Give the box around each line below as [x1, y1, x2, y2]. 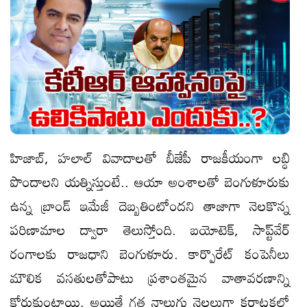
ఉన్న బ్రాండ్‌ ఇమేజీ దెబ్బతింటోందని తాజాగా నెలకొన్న [10, 191, 290, 219]
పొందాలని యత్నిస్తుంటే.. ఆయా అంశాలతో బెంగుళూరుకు [10, 167, 290, 195]
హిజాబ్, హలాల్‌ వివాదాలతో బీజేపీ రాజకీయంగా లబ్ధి [10, 143, 290, 171]
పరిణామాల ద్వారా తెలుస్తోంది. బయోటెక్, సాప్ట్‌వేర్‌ [10, 215, 290, 243]
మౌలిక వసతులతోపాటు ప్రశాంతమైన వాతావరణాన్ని [10, 263, 290, 291]
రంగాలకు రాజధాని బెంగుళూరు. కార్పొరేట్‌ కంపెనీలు [10, 239, 290, 267]
